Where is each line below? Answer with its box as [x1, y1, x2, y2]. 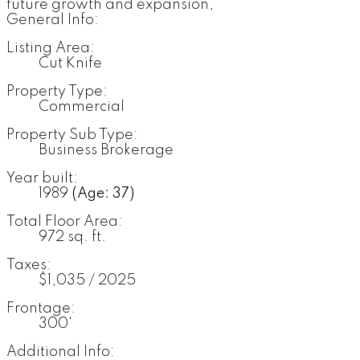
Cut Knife [39, 56, 102, 72]
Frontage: [6, 301, 76, 317]
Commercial [39, 100, 125, 115]
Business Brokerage [39, 143, 174, 158]
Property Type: [6, 84, 108, 100]
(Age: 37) [72, 186, 134, 202]
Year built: [6, 171, 78, 186]
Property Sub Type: [6, 128, 138, 143]
